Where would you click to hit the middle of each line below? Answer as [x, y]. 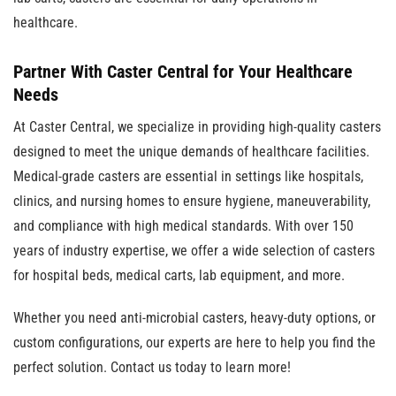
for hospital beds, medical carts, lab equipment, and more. [179, 275]
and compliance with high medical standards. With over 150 [183, 226]
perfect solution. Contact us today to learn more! [152, 367]
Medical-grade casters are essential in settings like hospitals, [188, 176]
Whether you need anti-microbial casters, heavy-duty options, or [194, 318]
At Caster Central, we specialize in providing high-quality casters [197, 127]
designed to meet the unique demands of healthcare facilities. [191, 152]
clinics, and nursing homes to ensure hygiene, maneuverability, [192, 201]
